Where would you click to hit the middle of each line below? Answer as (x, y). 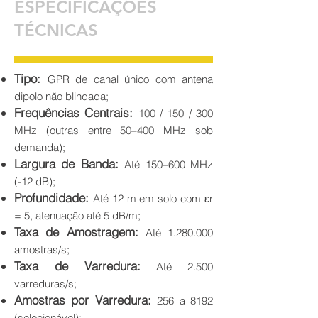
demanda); (40, 148)
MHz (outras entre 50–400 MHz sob (114, 131)
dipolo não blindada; (61, 97)
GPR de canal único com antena (130, 79)
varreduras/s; (45, 284)
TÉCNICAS (56, 31)
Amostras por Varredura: (83, 300)
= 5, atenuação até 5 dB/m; (77, 216)
